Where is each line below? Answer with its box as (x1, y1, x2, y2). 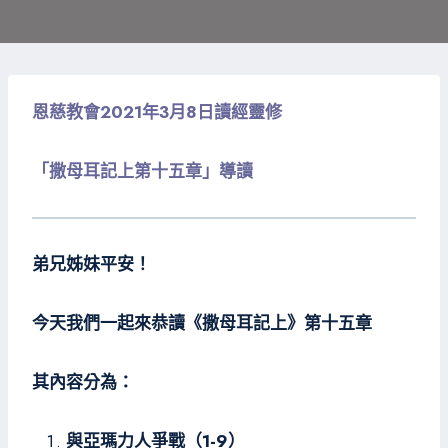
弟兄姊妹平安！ (32, 252, 151, 276)
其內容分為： (32, 370, 134, 394)
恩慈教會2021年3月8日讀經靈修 (32, 100, 282, 124)
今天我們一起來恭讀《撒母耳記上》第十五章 (32, 311, 372, 335)
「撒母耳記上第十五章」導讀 (32, 159, 253, 183)
